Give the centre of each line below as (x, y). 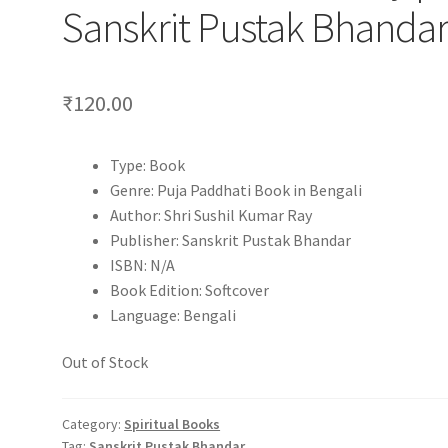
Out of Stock (105, 362)
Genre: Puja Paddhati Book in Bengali (236, 189)
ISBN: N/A (143, 264)
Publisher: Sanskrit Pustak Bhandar (231, 239)
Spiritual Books (172, 423)
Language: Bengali (173, 314)
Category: (93, 423)
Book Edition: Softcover (190, 289)
